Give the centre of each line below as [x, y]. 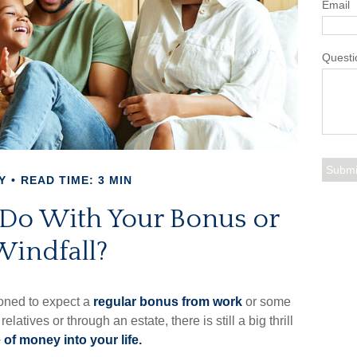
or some [267, 302]
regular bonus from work [168, 302]
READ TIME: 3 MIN [76, 180]
